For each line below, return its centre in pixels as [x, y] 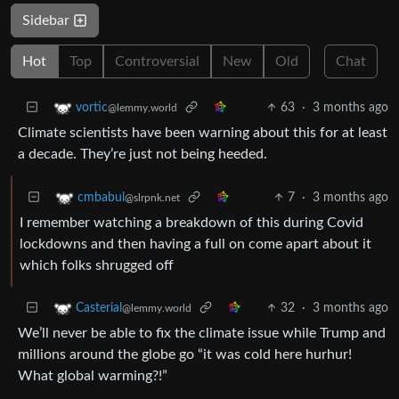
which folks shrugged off [97, 265]
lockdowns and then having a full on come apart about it [195, 244]
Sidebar [48, 20]
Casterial [99, 308]
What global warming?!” [93, 375]
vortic [92, 108]
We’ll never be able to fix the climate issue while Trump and [202, 333]
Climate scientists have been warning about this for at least [203, 132]
